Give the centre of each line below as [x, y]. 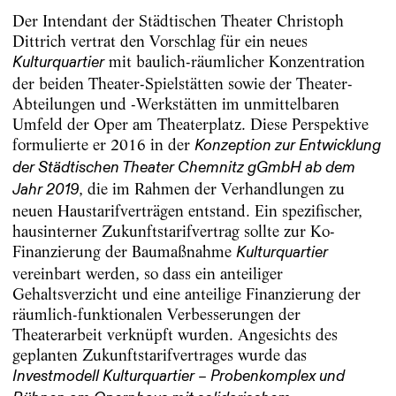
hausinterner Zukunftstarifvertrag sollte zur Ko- [173, 231]
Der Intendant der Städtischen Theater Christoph [178, 20]
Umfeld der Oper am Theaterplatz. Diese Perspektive [190, 124]
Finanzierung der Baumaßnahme [124, 251]
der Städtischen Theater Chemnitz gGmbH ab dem [183, 168]
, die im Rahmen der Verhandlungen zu [211, 188]
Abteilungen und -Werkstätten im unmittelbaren [175, 103]
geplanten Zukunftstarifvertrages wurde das [159, 354]
